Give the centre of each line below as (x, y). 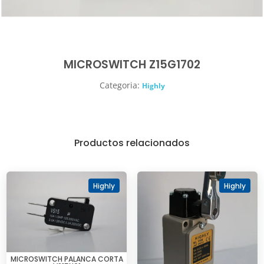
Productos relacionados (132, 143)
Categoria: (121, 85)
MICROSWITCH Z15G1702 (132, 65)
